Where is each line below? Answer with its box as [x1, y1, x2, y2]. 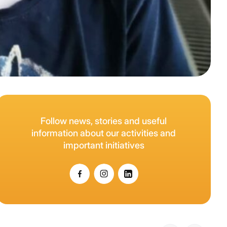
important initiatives [63, 139, 144, 150]
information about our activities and [31, 127, 176, 138]
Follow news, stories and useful [41, 115, 167, 126]
